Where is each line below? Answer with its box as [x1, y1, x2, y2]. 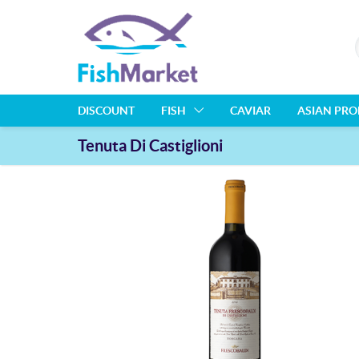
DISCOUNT [78, 103, 135, 117]
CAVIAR [230, 103, 271, 117]
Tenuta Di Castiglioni [78, 135, 223, 155]
